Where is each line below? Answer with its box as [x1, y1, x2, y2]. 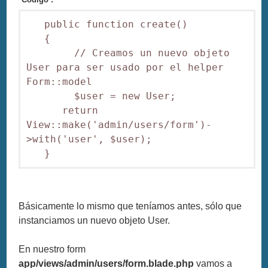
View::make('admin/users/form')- [26, 118, 212, 130]
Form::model [26, 75, 93, 87]
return [26, 104, 99, 116]
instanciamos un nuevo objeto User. [19, 215, 170, 226]
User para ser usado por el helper [26, 61, 224, 73]
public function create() [26, 18, 188, 30]
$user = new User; [26, 90, 176, 102]
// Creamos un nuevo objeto [26, 47, 230, 59]
